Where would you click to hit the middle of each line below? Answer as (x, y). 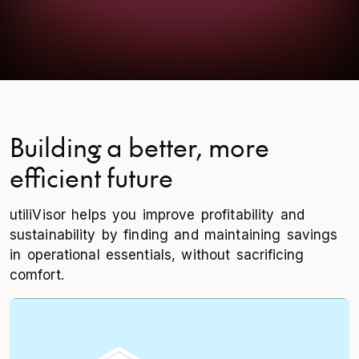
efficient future (91, 176)
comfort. (37, 274)
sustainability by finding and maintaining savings (174, 234)
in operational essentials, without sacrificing (157, 254)
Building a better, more (139, 146)
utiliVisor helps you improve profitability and (157, 214)
